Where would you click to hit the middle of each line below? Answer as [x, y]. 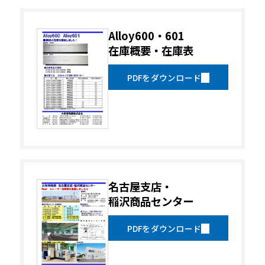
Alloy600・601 [146, 35]
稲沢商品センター [151, 201]
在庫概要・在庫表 [151, 50]
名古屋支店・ [140, 186]
